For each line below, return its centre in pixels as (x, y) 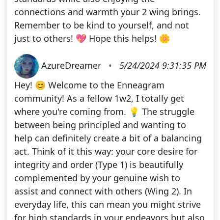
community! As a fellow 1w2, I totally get (99, 98)
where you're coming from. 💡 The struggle (104, 112)
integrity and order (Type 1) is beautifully (98, 165)
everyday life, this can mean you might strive (107, 205)
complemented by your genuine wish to (97, 178)
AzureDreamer (72, 65)
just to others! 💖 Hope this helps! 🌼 (92, 39)
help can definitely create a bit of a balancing (108, 138)
